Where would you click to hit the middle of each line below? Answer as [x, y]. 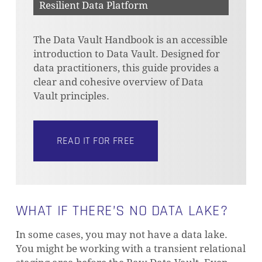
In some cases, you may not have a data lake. [121, 235]
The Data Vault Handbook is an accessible [131, 40]
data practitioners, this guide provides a [127, 68]
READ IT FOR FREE [96, 141]
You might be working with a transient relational [130, 249]
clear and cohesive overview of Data [119, 82]
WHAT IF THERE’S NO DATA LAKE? [122, 211]
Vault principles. [72, 96]
